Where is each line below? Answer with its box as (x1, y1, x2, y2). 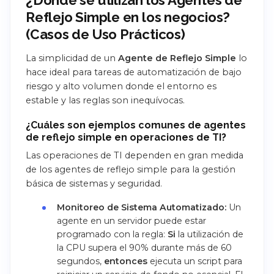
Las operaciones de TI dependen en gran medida (26, 149, 243, 161)
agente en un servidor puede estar (56, 215, 206, 226)
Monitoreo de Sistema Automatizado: (56, 201, 226, 213)
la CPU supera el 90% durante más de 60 (56, 242, 232, 253)
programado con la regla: (56, 228, 168, 240)
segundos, (56, 255, 104, 267)
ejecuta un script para (147, 255, 242, 267)
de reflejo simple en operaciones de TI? (26, 131, 226, 143)
